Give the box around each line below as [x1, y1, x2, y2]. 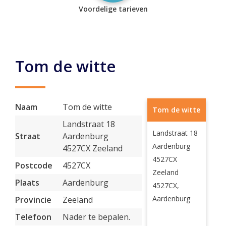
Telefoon [15, 211, 51, 222]
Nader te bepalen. [63, 211, 130, 222]
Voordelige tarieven [78, 4, 148, 14]
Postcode [15, 160, 52, 171]
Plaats [15, 177, 39, 188]
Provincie [15, 194, 51, 205]
